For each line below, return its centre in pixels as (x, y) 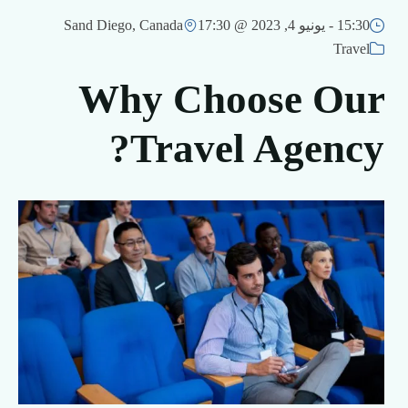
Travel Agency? (257, 148)
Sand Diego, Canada (123, 25)
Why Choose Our (231, 99)
